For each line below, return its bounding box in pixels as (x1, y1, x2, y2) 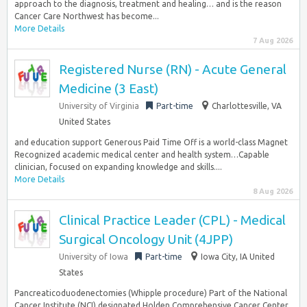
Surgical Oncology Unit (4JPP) (59, 232, 233, 247)
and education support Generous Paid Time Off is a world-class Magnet (14, 138, 288, 147)
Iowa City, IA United (201, 252, 275, 261)
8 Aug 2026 (253, 187, 293, 195)
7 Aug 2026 (253, 36, 293, 45)
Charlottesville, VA (212, 101, 282, 110)
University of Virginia (59, 101, 139, 110)
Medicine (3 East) (59, 81, 158, 96)
